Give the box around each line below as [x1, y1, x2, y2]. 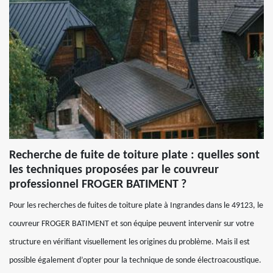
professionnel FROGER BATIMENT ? [9, 179, 186, 191]
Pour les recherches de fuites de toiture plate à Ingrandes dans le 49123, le [9, 201, 263, 210]
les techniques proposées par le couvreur [9, 164, 219, 176]
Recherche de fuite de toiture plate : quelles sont [9, 149, 260, 161]
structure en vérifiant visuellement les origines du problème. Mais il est [9, 238, 250, 247]
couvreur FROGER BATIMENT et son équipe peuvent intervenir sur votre [9, 219, 254, 229]
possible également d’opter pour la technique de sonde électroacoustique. [9, 256, 261, 265]
